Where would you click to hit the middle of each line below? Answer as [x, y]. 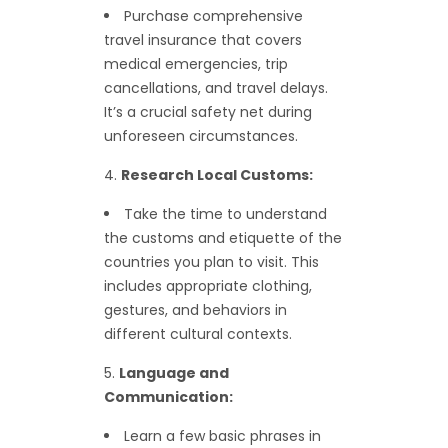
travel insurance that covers [203, 40]
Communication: [168, 397]
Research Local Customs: [217, 175]
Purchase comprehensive [213, 16]
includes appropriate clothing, [208, 286]
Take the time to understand [225, 214]
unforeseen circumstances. [201, 136]
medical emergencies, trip [196, 64]
